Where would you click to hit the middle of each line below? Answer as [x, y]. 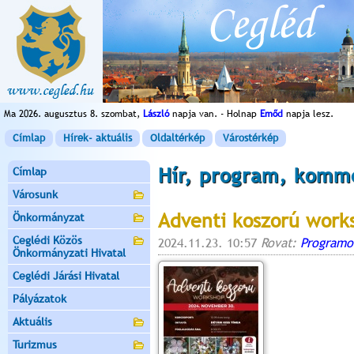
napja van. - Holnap [215, 114]
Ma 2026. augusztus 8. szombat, [73, 114]
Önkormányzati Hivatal [69, 253]
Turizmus [35, 345]
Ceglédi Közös [47, 240]
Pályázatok [40, 299]
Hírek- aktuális [98, 138]
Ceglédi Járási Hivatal [66, 276]
